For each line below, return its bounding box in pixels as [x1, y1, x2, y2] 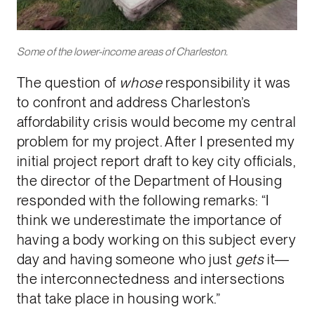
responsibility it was [165, 74, 291, 92]
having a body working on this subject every [16, 231, 296, 249]
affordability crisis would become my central [16, 114, 296, 131]
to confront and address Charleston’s [16, 94, 251, 111]
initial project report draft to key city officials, [16, 153, 296, 170]
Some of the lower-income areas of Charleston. [16, 45, 228, 59]
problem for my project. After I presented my [16, 133, 295, 151]
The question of [16, 74, 120, 92]
